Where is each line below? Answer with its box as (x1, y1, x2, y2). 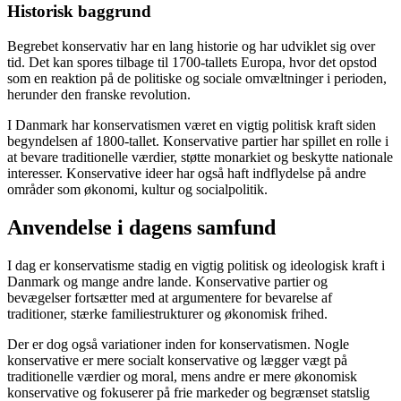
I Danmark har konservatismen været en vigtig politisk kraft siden (7, 117, 376, 133)
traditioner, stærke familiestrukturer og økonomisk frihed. (7, 305, 328, 321)
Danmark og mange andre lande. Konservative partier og (7, 273, 328, 289)
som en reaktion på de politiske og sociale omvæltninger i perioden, (7, 71, 387, 87)
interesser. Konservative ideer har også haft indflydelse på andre (7, 166, 366, 182)
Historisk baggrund (7, 2, 151, 21)
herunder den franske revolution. (7, 87, 191, 103)
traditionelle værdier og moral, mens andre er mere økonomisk (7, 368, 357, 384)
